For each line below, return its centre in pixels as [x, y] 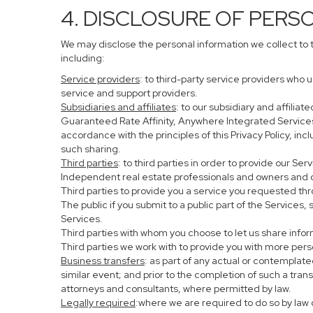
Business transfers [103, 261]
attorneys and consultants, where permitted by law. [176, 289]
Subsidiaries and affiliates [118, 107]
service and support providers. [129, 93]
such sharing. [91, 149]
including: [83, 58]
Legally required [98, 303]
